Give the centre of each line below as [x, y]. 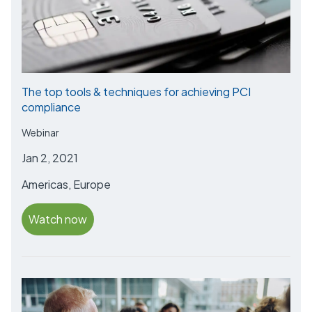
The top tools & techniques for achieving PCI [136, 92]
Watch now [58, 219]
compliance [51, 107]
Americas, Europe [66, 185]
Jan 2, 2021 [50, 158]
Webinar [40, 133]
